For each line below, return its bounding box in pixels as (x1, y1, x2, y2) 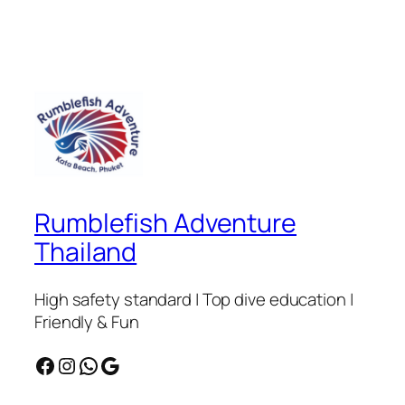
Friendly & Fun (34, 310, 139, 334)
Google (99, 349, 111, 380)
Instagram (55, 349, 73, 380)
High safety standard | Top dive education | (34, 287, 353, 312)
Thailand (34, 234, 137, 270)
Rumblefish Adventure (34, 205, 297, 241)
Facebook (33, 349, 44, 380)
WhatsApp (77, 349, 89, 380)
